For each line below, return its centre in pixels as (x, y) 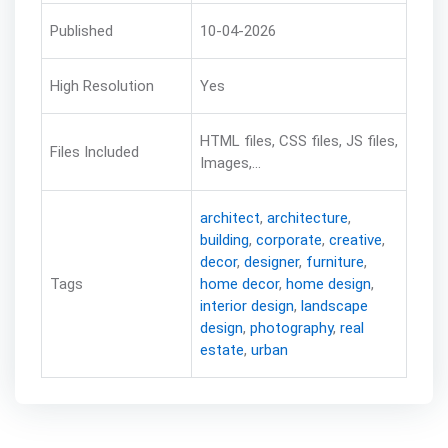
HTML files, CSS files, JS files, (298, 140)
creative (355, 239)
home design (328, 283)
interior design (246, 305)
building (224, 239)
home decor (239, 283)
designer (271, 261)
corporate (288, 239)
